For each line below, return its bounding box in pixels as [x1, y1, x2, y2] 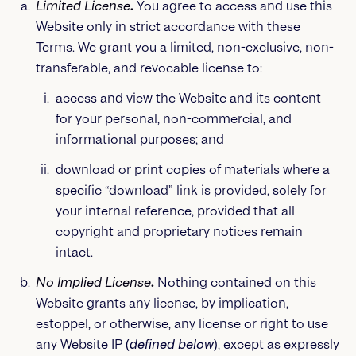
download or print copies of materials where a [55, 162, 330, 177]
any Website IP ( [35, 337, 130, 352]
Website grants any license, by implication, [35, 296, 288, 311]
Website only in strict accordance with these [35, 19, 300, 34]
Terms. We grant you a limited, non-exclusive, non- [35, 40, 334, 55]
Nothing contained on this [153, 275, 316, 290]
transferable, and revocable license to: [35, 60, 262, 75]
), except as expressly [213, 337, 339, 352]
